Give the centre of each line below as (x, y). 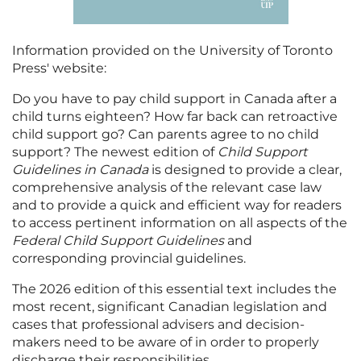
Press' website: (59, 68)
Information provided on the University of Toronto (172, 50)
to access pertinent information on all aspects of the (180, 222)
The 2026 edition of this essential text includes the (174, 288)
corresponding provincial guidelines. (129, 258)
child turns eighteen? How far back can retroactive (175, 116)
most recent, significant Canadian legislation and (170, 306)
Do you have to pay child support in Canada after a (174, 98)
